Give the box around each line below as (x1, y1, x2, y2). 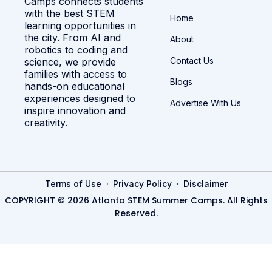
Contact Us (170, 55, 214, 66)
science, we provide (24, 55, 116, 68)
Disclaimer (183, 178, 228, 189)
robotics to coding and (24, 43, 127, 56)
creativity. (24, 116, 67, 129)
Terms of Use (44, 178, 101, 189)
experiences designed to (24, 92, 135, 104)
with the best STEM (24, 7, 115, 19)
